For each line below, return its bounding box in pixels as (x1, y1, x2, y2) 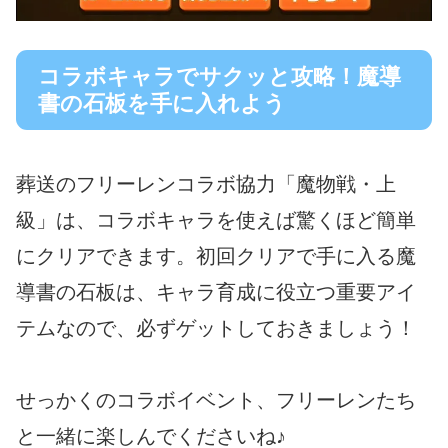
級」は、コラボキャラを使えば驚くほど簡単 (16, 208, 416, 231)
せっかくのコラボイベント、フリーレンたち (16, 388, 416, 411)
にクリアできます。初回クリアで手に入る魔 (16, 244, 416, 267)
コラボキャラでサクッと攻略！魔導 (38, 64, 401, 89)
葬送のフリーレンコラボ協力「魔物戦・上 (16, 172, 396, 195)
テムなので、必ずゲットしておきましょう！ (16, 316, 416, 339)
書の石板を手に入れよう (38, 91, 286, 116)
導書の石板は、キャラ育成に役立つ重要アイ (16, 280, 416, 303)
